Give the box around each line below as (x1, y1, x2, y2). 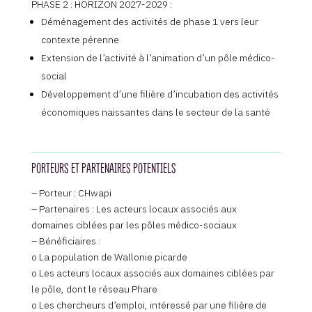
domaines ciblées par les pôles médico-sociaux (31, 219, 237, 232)
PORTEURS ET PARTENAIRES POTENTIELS (31, 160, 176, 176)
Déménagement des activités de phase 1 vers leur (40, 15, 258, 29)
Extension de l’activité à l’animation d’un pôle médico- (40, 52, 275, 65)
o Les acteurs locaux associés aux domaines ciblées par (31, 267, 274, 280)
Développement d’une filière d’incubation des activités (40, 88, 279, 101)
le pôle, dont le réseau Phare (31, 283, 157, 296)
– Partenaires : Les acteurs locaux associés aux (31, 203, 237, 216)
